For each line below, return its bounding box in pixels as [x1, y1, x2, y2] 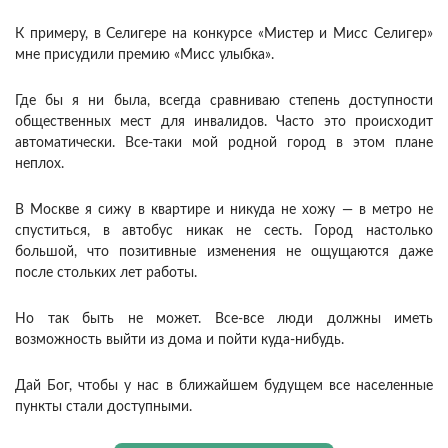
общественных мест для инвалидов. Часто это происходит [15, 114, 433, 129]
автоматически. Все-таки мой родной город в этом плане [15, 135, 433, 150]
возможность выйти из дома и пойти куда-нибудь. [15, 332, 344, 347]
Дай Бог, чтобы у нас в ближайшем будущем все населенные [15, 378, 433, 393]
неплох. [15, 156, 64, 171]
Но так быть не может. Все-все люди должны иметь [15, 311, 433, 326]
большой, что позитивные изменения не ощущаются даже [15, 244, 433, 259]
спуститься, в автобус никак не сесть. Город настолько [15, 223, 433, 238]
